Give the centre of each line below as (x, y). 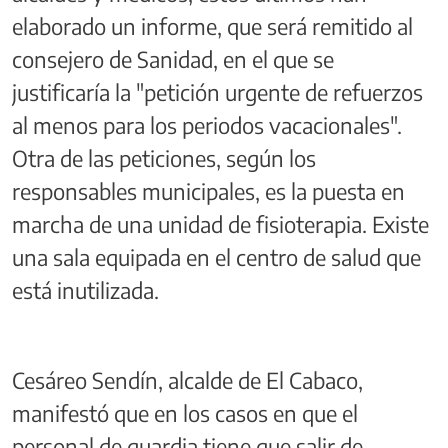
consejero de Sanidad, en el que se (173, 58)
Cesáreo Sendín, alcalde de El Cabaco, (187, 379)
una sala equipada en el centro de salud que (216, 256)
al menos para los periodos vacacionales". (207, 124)
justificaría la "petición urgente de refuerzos (217, 91)
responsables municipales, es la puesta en (208, 190)
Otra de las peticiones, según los (164, 157)
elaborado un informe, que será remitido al (212, 25)
